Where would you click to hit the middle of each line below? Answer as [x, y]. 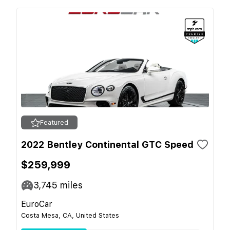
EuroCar [37, 204]
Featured [54, 122]
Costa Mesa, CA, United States [70, 215]
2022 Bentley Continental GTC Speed [107, 145]
